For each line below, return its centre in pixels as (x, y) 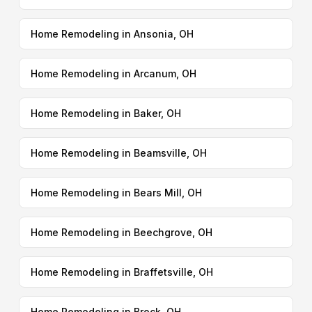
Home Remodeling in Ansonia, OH (112, 34)
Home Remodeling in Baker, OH (106, 113)
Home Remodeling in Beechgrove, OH (121, 232)
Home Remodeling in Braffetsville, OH (122, 272)
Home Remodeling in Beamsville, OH (118, 153)
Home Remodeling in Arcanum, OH (113, 73)
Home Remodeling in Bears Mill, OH (116, 193)
